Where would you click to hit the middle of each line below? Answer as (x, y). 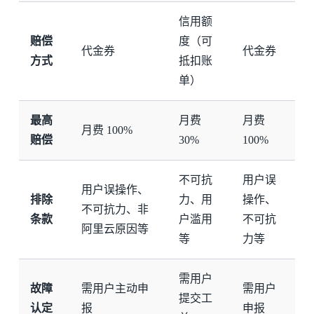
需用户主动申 (115, 289)
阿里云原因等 (115, 229)
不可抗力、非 (115, 210)
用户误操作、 (115, 190)
